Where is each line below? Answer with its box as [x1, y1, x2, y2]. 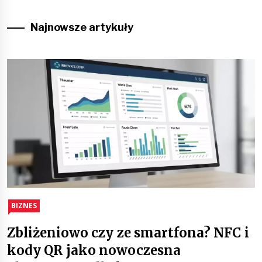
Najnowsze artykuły [30, 20, 134, 33]
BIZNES [11, 200, 37, 211]
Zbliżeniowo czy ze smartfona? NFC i [7, 224, 249, 241]
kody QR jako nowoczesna [7, 242, 181, 258]
